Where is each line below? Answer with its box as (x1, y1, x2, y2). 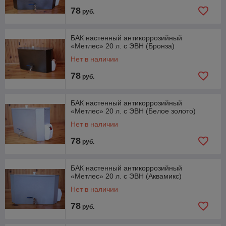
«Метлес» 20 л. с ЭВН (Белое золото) (71, 107, 196, 115)
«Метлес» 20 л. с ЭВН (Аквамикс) (71, 172, 182, 180)
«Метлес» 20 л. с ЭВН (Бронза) (71, 42, 175, 50)
